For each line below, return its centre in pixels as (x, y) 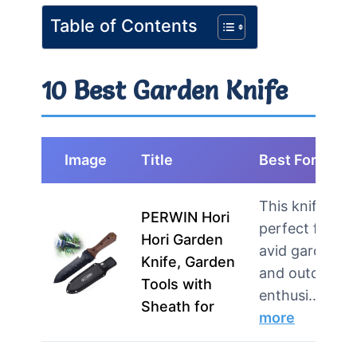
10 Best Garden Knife (165, 90)
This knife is (299, 206)
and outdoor (301, 273)
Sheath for (178, 306)
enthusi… (290, 295)
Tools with (177, 284)
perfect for (296, 228)
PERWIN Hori (185, 217)
